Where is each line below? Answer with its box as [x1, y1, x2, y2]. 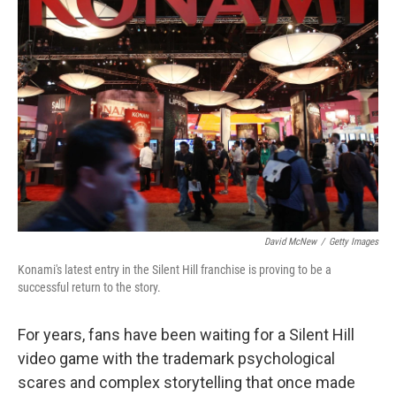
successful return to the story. [18, 280, 161, 294]
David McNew [264, 236, 316, 247]
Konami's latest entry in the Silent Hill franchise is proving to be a [18, 263, 331, 277]
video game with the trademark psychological [18, 349, 335, 368]
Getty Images [329, 236, 378, 247]
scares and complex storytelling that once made [18, 373, 355, 392]
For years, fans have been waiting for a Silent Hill [18, 325, 354, 344]
